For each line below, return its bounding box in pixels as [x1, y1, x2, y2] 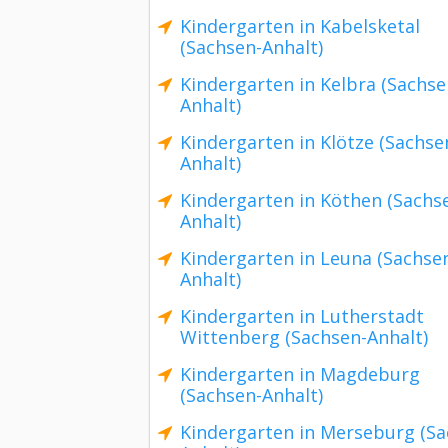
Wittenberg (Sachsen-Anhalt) [180, 325, 428, 349]
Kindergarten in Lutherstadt [180, 304, 424, 328]
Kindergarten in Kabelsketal [180, 14, 420, 38]
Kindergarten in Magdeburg [180, 362, 420, 386]
